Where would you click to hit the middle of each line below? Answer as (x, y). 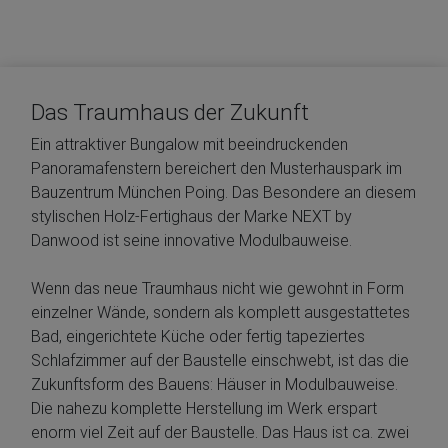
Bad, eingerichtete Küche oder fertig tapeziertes (198, 337)
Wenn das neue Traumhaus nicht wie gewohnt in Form (217, 289)
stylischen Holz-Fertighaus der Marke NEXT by (191, 217)
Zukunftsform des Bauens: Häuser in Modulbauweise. (214, 385)
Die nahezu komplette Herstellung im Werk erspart (204, 409)
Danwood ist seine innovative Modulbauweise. (191, 241)
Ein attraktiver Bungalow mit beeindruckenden (189, 145)
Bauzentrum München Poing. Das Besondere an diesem (223, 193)
